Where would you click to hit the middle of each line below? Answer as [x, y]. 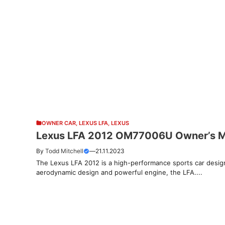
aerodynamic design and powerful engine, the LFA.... [119, 172]
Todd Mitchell [64, 151]
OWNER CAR [59, 123]
